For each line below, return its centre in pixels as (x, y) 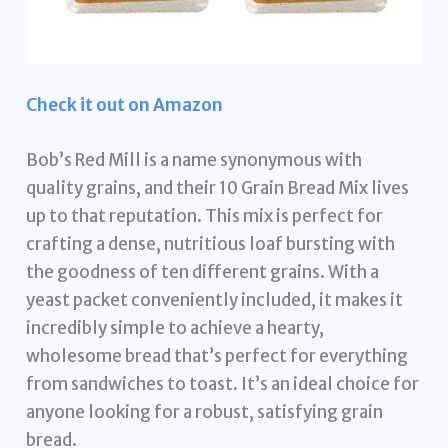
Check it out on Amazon (125, 104)
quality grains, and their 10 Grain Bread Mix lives (218, 188)
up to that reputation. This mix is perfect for (205, 216)
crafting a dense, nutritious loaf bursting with (211, 244)
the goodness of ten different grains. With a (203, 272)
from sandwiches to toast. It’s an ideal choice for (223, 384)
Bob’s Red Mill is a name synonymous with (194, 160)
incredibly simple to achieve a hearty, (175, 328)
